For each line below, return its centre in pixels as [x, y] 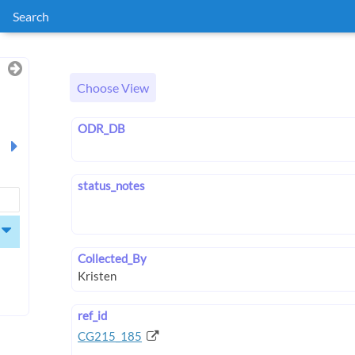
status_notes [111, 186]
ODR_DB [101, 129]
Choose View [113, 88]
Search [31, 16]
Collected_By [112, 259]
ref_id [92, 315]
